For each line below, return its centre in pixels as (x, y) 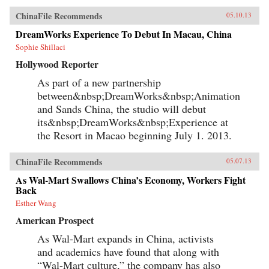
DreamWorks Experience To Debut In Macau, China (124, 34)
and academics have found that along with (128, 251)
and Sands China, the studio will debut (122, 108)
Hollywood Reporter (57, 64)
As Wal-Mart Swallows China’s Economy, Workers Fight (131, 180)
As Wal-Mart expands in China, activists (125, 238)
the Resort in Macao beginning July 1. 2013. (134, 135)
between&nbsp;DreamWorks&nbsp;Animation (139, 95)
